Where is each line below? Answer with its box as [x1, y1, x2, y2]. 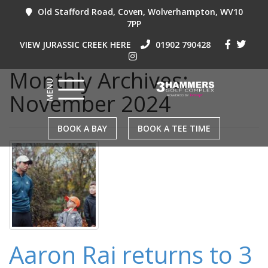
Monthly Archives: [9, 66, 188, 95]
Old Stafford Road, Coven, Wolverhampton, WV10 [35, 6, 243, 17]
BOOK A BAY [57, 123, 107, 134]
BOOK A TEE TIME [138, 123, 211, 134]
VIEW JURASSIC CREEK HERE [19, 39, 131, 50]
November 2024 [9, 89, 171, 118]
